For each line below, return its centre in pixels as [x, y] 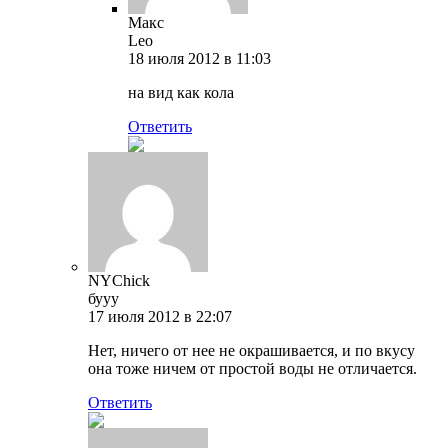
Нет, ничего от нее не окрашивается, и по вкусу [251, 350]
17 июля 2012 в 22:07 [160, 316]
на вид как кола [181, 92]
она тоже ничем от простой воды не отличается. [252, 368]
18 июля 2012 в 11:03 [199, 58]
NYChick [119, 280]
